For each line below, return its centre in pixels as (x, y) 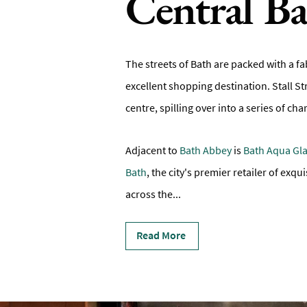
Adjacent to (152, 150)
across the (149, 194)
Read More (161, 235)
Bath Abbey (206, 150)
